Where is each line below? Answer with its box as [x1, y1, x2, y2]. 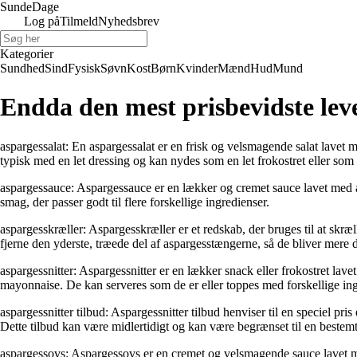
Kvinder [176, 61, 218, 75]
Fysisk [68, 61, 100, 75]
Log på [24, 14, 60, 28]
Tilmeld [60, 14, 98, 28]
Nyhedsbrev [98, 14, 159, 28]
